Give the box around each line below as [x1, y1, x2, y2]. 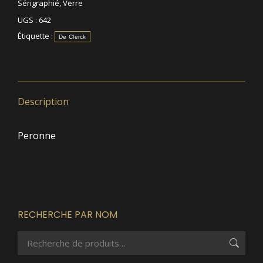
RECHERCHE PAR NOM [18, 208, 117, 221]
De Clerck [59, 33, 86, 40]
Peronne [18, 129, 56, 142]
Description [18, 95, 69, 108]
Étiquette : [18, 31, 55, 41]
